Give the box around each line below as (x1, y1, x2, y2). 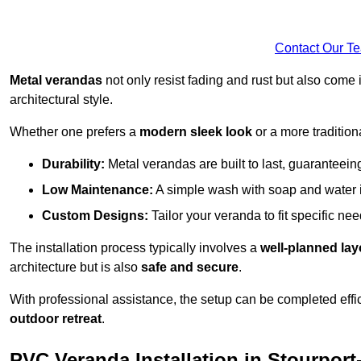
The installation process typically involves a (10, 240, 260, 255)
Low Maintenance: (42, 182, 153, 197)
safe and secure (141, 259, 239, 274)
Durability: (42, 156, 105, 171)
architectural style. (10, 92, 113, 106)
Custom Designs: (42, 208, 148, 222)
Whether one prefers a (10, 124, 139, 139)
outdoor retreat (10, 311, 102, 326)
